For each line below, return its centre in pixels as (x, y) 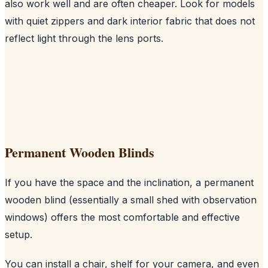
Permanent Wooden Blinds (80, 152)
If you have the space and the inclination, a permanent (129, 182)
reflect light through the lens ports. (84, 38)
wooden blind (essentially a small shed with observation (131, 200)
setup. (19, 234)
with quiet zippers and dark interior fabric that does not (130, 21)
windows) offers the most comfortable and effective (122, 217)
